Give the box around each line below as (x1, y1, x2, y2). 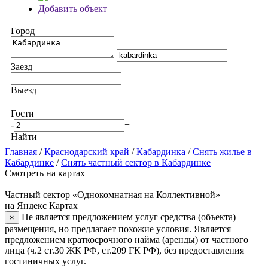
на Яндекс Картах (5, 200, 78, 211)
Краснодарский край (44, 147, 129, 157)
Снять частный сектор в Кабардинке (61, 157, 211, 167)
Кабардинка (136, 147, 185, 157)
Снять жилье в (193, 147, 252, 157)
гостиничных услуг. (5, 256, 86, 266)
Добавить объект (38, 4, 107, 14)
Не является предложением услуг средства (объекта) (22, 212, 236, 222)
